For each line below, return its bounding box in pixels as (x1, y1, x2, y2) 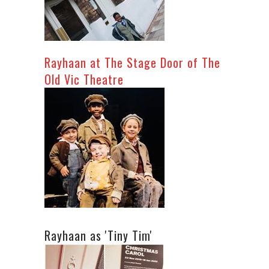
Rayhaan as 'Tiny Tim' (44, 226, 153, 244)
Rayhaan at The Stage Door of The (44, 53, 220, 71)
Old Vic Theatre (44, 70, 124, 88)
